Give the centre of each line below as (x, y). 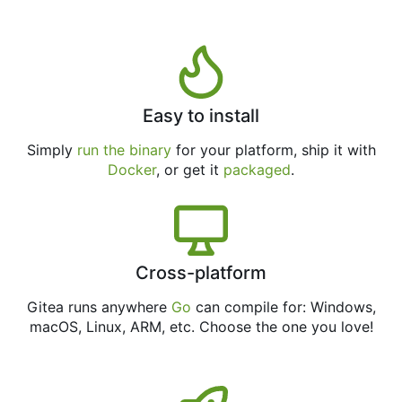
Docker (132, 170)
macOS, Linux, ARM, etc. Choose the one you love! (201, 327)
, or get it (190, 170)
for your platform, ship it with (273, 150)
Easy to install (201, 116)
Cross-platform (201, 273)
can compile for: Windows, (283, 307)
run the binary (124, 150)
